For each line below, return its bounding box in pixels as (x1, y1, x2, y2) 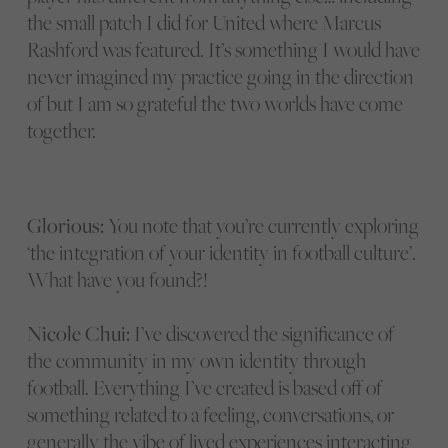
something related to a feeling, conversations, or (26, 400, 394, 428)
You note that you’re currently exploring (103, 212, 419, 240)
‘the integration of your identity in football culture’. (26, 239, 416, 267)
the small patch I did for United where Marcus (26, 8, 381, 36)
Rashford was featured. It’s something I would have (26, 35, 420, 63)
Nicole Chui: (26, 319, 130, 347)
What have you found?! (26, 266, 208, 294)
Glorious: (26, 212, 104, 240)
